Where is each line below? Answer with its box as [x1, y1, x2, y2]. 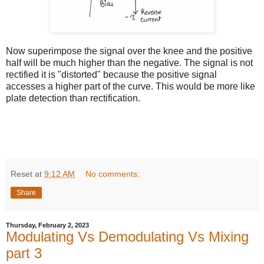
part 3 [6, 245, 42, 261]
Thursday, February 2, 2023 [6, 221, 89, 229]
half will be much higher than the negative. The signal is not [6, 57, 253, 68]
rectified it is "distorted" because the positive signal [6, 69, 217, 80]
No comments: [85, 169, 140, 179]
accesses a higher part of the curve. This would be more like [6, 81, 255, 91]
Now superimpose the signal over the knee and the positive [6, 45, 252, 56]
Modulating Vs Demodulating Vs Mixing [6, 228, 249, 245]
